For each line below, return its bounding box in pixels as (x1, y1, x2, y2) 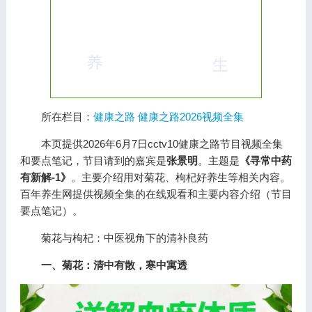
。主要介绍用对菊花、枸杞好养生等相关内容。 (70, 171, 290, 183)
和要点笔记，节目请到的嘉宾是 (19, 155, 166, 166)
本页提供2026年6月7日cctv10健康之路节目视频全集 (40, 138, 283, 150)
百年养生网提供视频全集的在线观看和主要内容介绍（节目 (19, 188, 292, 200)
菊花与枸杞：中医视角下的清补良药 (40, 232, 208, 244)
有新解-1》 (19, 171, 71, 183)
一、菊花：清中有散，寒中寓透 (40, 259, 187, 271)
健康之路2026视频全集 (137, 111, 244, 123)
